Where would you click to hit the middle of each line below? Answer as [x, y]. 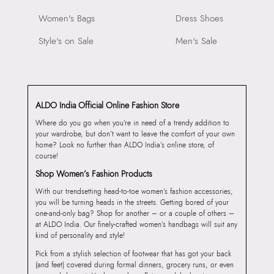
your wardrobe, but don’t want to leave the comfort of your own [135, 134]
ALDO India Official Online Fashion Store [107, 106]
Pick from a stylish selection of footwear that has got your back [133, 254]
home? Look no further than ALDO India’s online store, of [124, 145]
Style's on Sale [66, 41]
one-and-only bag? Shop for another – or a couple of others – [135, 214]
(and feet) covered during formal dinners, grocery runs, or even [134, 265]
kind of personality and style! [80, 236]
